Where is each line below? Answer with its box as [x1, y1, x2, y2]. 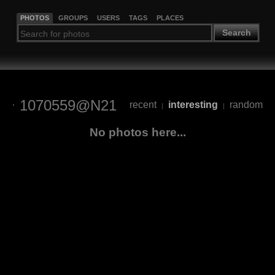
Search [222, 28, 251, 38]
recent [129, 99, 157, 110]
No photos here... [89, 125, 186, 139]
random [229, 99, 263, 110]
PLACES [156, 14, 184, 21]
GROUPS [58, 14, 88, 21]
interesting [168, 99, 218, 110]
